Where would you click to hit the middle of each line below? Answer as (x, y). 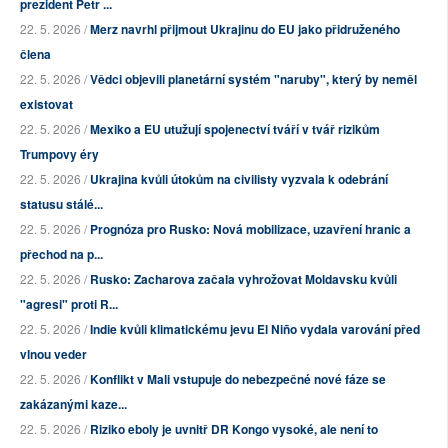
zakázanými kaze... (73, 404)
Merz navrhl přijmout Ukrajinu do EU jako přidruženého (245, 29)
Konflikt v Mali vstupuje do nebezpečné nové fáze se (238, 379)
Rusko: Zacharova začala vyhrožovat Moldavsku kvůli (243, 279)
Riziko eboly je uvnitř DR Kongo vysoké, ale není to (234, 429)
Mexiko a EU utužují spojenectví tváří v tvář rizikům (235, 129)
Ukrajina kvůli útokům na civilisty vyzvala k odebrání (239, 179)
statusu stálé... (61, 204)
